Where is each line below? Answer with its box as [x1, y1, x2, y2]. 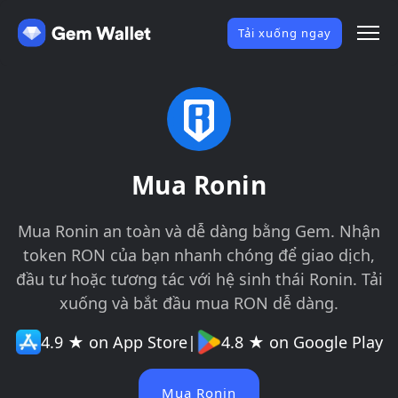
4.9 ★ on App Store [40, 330, 187, 353]
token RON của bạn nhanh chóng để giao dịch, [23, 244, 375, 266]
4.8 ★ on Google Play [220, 330, 383, 353]
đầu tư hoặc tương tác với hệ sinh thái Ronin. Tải [15, 268, 383, 290]
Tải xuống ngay [238, 24, 331, 41]
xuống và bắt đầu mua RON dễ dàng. [60, 292, 338, 314]
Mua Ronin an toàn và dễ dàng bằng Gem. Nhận [18, 220, 380, 242]
